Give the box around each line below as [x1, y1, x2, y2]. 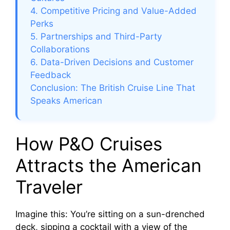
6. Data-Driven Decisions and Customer [30, 57, 194, 68]
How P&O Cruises [15, 133, 162, 155]
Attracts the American [15, 155, 201, 177]
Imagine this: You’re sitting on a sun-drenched [15, 209, 205, 220]
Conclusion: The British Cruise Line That [30, 83, 195, 93]
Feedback [30, 70, 71, 81]
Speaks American [30, 95, 102, 106]
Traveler [15, 176, 83, 198]
